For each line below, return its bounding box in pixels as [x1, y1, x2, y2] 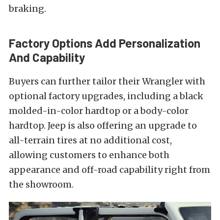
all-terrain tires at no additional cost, [9, 134, 172, 146]
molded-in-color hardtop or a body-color [9, 105, 189, 116]
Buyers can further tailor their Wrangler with [9, 75, 205, 87]
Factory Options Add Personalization [9, 35, 200, 50]
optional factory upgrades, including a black [9, 90, 203, 102]
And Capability [9, 50, 85, 64]
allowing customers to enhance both [9, 149, 169, 161]
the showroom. [9, 178, 74, 190]
